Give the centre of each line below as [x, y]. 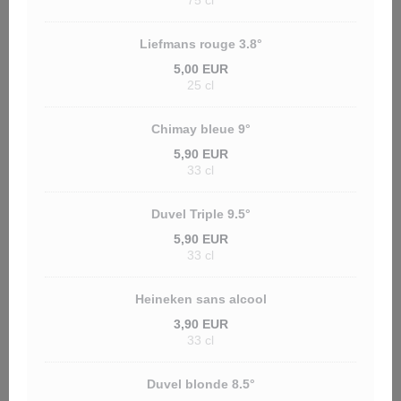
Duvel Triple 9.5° [200, 214]
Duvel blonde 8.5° [200, 384]
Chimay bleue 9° [200, 129]
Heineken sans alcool [200, 299]
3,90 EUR [200, 324]
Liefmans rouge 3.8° [200, 44]
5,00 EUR [200, 69]
